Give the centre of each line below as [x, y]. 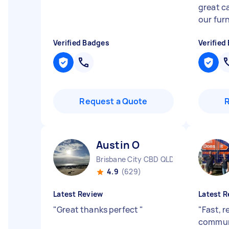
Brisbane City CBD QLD [135, 159]
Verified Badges [81, 43]
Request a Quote [113, 101]
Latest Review [78, 194]
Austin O [118, 145]
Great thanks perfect [98, 210]
